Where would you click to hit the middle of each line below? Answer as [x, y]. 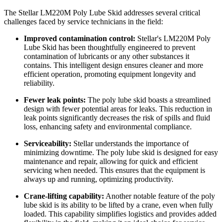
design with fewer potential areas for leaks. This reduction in [118, 109]
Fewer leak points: [55, 100]
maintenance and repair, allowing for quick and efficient [111, 162]
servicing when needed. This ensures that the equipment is [114, 170]
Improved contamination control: [80, 39]
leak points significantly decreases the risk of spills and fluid [117, 118]
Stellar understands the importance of [130, 144]
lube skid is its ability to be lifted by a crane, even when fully [118, 205]
